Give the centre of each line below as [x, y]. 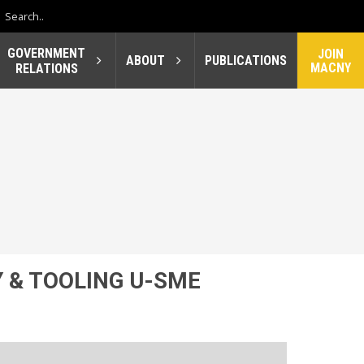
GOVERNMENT [47, 53]
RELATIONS [46, 68]
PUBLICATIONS [246, 61]
